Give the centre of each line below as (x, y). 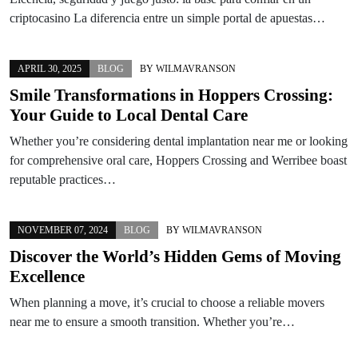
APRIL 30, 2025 (50, 68)
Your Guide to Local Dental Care (129, 115)
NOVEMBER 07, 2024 (63, 230)
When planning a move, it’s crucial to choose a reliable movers (167, 302)
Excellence (47, 276)
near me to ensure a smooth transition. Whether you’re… (152, 321)
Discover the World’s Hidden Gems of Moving (175, 256)
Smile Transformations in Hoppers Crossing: (171, 95)
